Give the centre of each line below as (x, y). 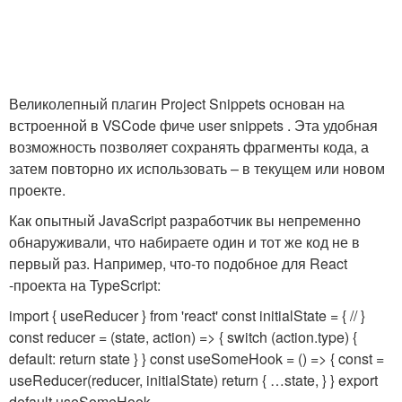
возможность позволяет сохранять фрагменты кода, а (189, 147)
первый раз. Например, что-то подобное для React (178, 263)
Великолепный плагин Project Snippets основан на (177, 104)
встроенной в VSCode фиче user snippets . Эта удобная (193, 125)
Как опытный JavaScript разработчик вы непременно (185, 220)
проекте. (37, 190)
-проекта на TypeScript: (85, 285)
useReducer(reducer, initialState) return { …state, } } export (193, 380)
